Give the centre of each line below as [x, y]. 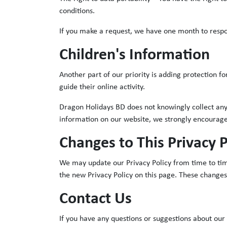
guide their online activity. [102, 87]
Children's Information [135, 55]
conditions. [77, 11]
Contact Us [96, 199]
